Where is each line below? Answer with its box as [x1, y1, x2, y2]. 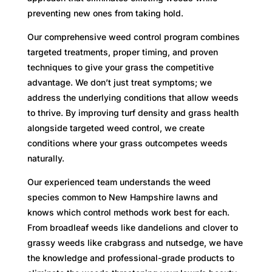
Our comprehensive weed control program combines [27, 31, 240, 42]
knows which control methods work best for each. [27, 206, 229, 217]
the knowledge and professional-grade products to [27, 252, 234, 263]
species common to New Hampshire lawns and [27, 191, 218, 202]
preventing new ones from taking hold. [27, 7, 183, 18]
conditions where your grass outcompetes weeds [27, 137, 228, 148]
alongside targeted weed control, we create [27, 122, 205, 133]
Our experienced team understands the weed [27, 176, 211, 187]
